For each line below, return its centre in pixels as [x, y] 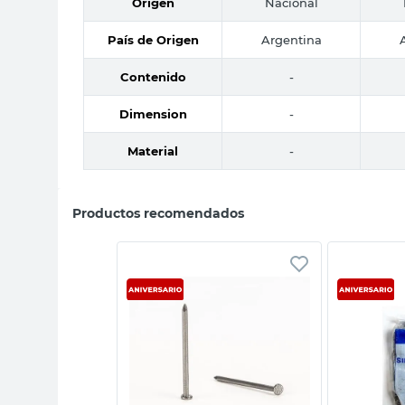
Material [153, 151]
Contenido [153, 76]
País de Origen [153, 39]
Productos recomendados [158, 213]
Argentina [291, 39]
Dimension [153, 113]
